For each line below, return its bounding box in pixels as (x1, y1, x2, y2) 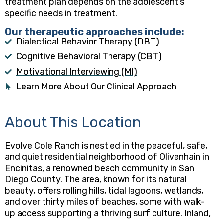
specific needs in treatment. (5, 8, 117, 19)
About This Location (5, 113, 141, 131)
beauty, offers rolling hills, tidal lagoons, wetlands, (5, 185, 203, 197)
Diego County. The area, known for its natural (5, 174, 187, 185)
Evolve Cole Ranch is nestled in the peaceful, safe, (5, 140, 207, 152)
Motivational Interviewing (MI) (16, 66, 137, 78)
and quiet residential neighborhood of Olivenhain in (5, 152, 209, 163)
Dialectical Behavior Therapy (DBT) (16, 36, 159, 47)
